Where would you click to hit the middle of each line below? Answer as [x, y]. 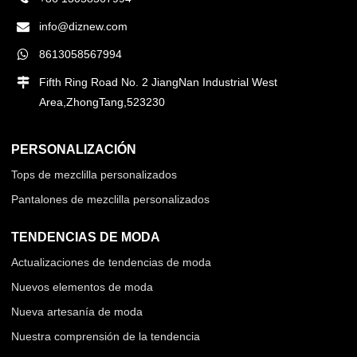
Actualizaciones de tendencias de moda [112, 263]
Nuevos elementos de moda [82, 287]
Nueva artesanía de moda [77, 312]
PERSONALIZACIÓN [74, 149]
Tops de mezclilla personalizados [94, 175]
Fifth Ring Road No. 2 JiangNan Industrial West [159, 82]
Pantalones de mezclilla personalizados [111, 200]
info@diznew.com [84, 27]
